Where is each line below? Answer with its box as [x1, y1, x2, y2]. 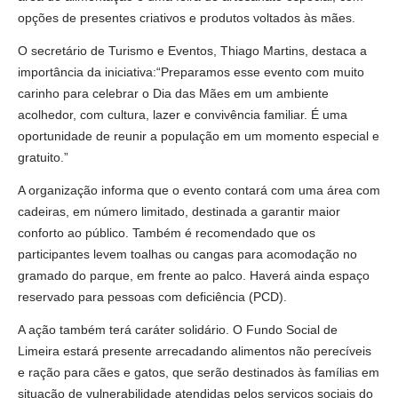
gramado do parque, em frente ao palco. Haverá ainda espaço [18, 268, 370, 283]
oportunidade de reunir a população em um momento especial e [18, 129, 379, 144]
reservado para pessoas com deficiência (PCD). [18, 290, 287, 305]
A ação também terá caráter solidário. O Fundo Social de [18, 322, 338, 338]
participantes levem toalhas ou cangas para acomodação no [18, 247, 357, 262]
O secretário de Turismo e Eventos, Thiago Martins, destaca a [18, 44, 367, 59]
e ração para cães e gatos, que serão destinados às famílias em [18, 365, 379, 380]
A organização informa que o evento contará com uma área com [18, 183, 380, 198]
